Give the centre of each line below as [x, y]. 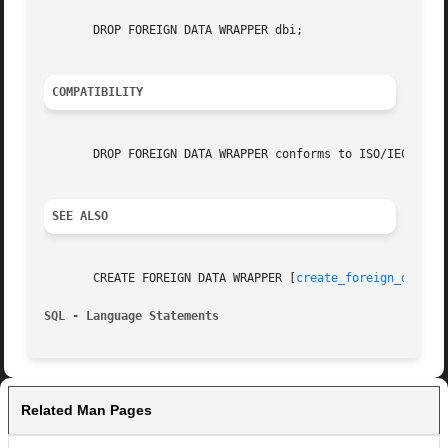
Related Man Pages [86, 410]
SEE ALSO [80, 216]
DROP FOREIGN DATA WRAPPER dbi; [174, 30]
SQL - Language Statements [132, 316]
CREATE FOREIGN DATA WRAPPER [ [170, 278]
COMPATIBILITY [98, 92]
